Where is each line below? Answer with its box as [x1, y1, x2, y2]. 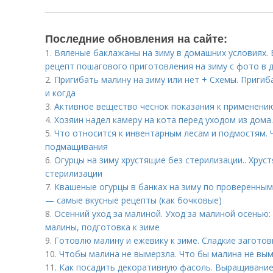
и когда [45, 87, 76, 99]
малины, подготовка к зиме [45, 221, 160, 233]
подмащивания [45, 141, 108, 152]
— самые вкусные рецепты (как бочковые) [45, 194, 222, 206]
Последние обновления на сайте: [45, 30, 227, 46]
